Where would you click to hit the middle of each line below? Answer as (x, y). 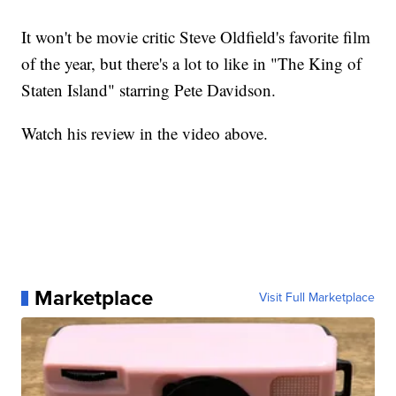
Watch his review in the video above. (145, 133)
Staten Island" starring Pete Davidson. (149, 90)
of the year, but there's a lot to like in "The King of (192, 64)
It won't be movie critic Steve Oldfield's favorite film (196, 37)
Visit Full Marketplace (316, 298)
